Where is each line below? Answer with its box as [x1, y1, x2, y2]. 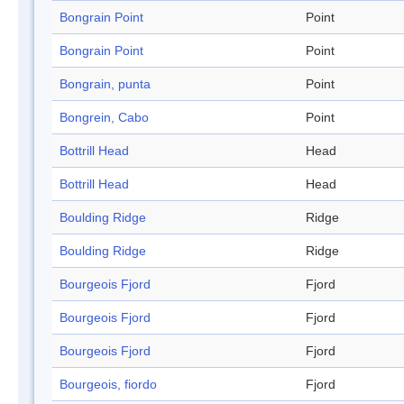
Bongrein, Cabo [60, 110, 149, 125]
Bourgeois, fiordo [60, 377, 157, 392]
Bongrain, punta [60, 77, 151, 92]
